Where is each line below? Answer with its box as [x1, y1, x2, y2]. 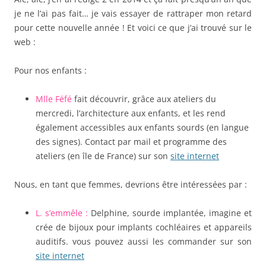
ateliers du [171, 93, 216, 104]
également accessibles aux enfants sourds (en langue [36, 121, 249, 133]
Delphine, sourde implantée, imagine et [88, 207, 252, 218]
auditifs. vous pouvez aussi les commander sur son [36, 235, 252, 247]
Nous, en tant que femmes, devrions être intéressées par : [14, 178, 247, 190]
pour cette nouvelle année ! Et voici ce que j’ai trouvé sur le [14, 21, 252, 33]
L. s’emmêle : [36, 207, 88, 218]
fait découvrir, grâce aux [72, 93, 171, 104]
